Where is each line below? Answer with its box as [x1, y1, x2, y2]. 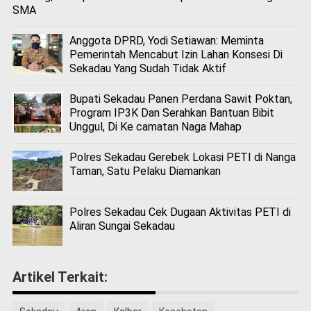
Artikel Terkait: [12, 269, 108, 286]
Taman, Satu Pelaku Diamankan [69, 165, 221, 178]
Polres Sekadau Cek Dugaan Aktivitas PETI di [69, 205, 291, 219]
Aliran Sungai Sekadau [69, 219, 175, 233]
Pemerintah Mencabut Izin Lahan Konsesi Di [69, 47, 283, 61]
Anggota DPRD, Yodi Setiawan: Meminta [69, 33, 264, 47]
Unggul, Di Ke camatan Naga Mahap [69, 120, 242, 134]
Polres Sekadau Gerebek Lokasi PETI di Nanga [69, 151, 296, 165]
